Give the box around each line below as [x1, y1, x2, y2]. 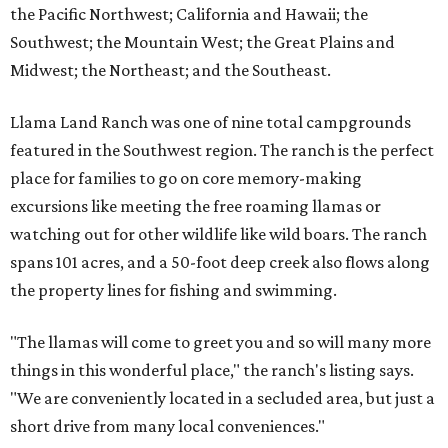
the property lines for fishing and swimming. [10, 280, 337, 301]
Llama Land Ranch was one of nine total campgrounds [10, 112, 411, 133]
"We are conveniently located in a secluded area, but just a [10, 388, 435, 409]
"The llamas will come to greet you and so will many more [10, 332, 431, 353]
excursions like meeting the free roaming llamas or [10, 196, 381, 217]
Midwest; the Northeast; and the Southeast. [10, 60, 331, 81]
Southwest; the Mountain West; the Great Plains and [10, 32, 395, 53]
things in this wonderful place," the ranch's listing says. [10, 360, 414, 381]
